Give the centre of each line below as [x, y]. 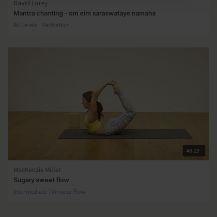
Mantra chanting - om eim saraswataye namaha [85, 13]
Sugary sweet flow [41, 179]
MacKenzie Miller [37, 170]
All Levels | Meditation [41, 24]
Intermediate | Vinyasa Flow [49, 191]
